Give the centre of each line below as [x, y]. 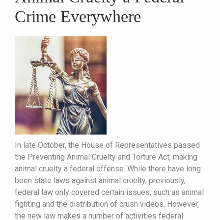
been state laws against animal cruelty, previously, [100, 180]
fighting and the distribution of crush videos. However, [107, 204]
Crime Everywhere [78, 16]
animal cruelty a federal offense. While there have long [108, 168]
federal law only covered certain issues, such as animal [109, 192]
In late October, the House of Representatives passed [107, 145]
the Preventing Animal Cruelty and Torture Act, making [106, 157]
